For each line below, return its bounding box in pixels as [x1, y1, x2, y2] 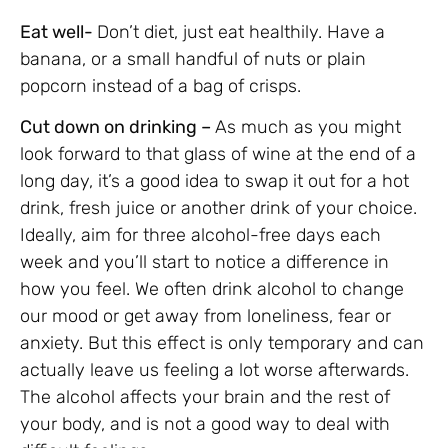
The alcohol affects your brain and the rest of [20, 386, 390, 409]
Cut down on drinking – [20, 116, 215, 139]
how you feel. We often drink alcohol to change [20, 278, 404, 301]
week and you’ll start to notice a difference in [20, 251, 389, 274]
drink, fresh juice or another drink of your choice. [20, 197, 417, 220]
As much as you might [215, 116, 401, 139]
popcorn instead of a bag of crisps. [20, 74, 301, 97]
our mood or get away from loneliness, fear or [20, 305, 391, 328]
